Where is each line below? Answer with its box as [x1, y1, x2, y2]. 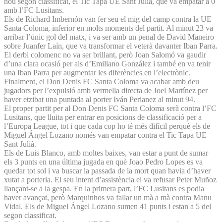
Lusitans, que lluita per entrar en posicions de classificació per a [4, 112, 202, 121]
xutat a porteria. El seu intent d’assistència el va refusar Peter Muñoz [4, 175, 217, 184]
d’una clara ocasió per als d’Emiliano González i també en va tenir [4, 59, 211, 68]
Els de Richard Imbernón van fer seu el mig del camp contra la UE [4, 14, 212, 23]
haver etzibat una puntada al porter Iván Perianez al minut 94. [4, 95, 197, 104]
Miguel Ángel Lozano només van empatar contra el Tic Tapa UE [4, 130, 207, 139]
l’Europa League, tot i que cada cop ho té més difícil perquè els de [4, 121, 210, 130]
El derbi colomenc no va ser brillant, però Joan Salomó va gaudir [4, 50, 206, 59]
